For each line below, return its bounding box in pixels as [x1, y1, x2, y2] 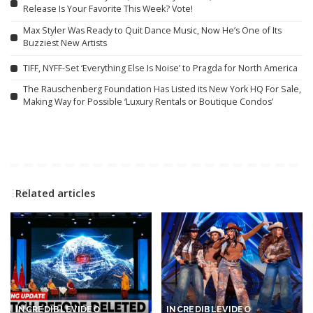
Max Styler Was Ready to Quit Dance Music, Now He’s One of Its [23, 24, 282, 37]
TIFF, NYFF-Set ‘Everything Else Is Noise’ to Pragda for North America [23, 61, 298, 74]
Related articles [15, 186, 96, 201]
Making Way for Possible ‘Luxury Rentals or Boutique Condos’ [23, 96, 273, 108]
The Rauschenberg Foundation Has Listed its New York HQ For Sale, [23, 83, 301, 96]
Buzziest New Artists [23, 37, 107, 50]
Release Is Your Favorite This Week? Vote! [23, 3, 193, 15]
